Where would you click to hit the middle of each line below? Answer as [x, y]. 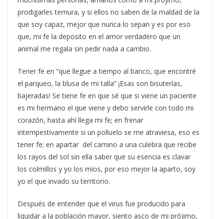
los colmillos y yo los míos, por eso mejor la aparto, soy [107, 169]
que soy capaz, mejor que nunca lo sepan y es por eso [104, 24]
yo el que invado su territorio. [64, 181]
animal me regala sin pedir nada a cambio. [84, 49]
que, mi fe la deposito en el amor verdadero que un [99, 37]
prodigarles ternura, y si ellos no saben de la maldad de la [109, 12]
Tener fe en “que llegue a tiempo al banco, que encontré [107, 71]
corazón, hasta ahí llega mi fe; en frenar [80, 120]
